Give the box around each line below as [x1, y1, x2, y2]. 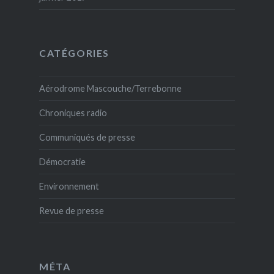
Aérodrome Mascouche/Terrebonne [39, 83, 182, 94]
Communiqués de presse [39, 132, 135, 143]
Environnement [39, 181, 99, 192]
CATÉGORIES [39, 47, 109, 59]
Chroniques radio [39, 108, 107, 119]
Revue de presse [39, 206, 104, 217]
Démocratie [39, 157, 86, 168]
